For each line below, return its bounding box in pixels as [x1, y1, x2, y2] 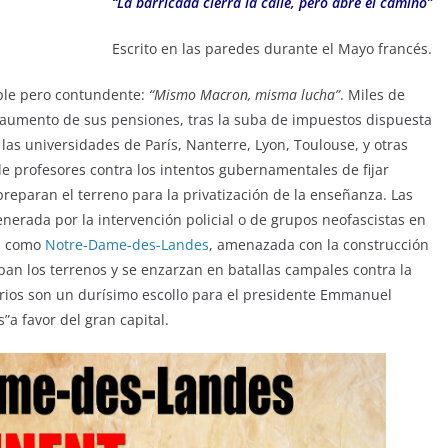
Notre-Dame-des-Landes [45, 234, 209, 254]
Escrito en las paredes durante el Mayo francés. [112, 38, 432, 58]
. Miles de [340, 84, 405, 104]
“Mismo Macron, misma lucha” [149, 84, 340, 104]
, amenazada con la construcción [209, 234, 429, 254]
